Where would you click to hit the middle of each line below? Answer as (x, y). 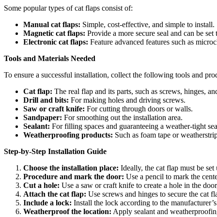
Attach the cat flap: (55, 194)
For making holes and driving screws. (127, 100)
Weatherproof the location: (67, 212)
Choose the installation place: (71, 168)
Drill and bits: (46, 100)
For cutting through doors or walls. (139, 109)
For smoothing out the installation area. (122, 118)
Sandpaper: (43, 118)
